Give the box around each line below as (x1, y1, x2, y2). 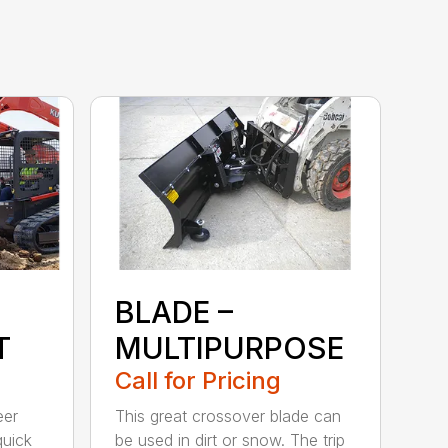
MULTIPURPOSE (115, 329, 345, 366)
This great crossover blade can (115, 405, 342, 426)
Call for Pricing (115, 365, 282, 395)
